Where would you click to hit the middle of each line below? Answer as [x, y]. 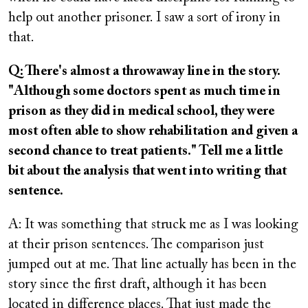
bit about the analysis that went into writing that [147, 171]
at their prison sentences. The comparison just [136, 245]
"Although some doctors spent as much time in [144, 91]
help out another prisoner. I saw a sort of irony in [144, 18]
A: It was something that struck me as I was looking [153, 225]
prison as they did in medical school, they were [141, 111]
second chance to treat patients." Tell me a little [145, 151]
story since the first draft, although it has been [137, 285]
